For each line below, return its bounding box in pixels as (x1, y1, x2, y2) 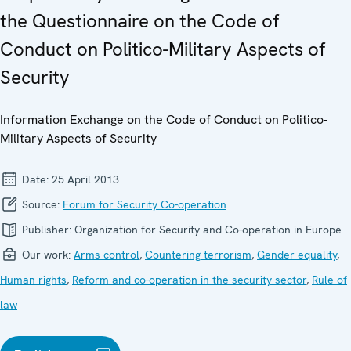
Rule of (312, 272, 347, 287)
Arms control (74, 247, 139, 262)
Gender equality (257, 247, 337, 262)
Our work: (19, 247, 74, 262)
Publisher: (19, 222, 74, 237)
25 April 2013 (52, 172, 119, 186)
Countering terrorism (145, 247, 251, 262)
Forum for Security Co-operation (63, 197, 226, 212)
